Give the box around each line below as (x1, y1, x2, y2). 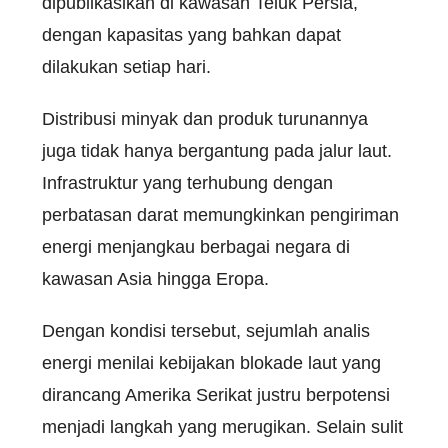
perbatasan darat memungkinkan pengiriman (42, 205, 399, 226)
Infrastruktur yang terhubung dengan (42, 173, 333, 194)
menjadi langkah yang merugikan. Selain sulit (42, 417, 403, 438)
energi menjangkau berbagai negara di (42, 237, 350, 258)
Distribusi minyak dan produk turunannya (42, 109, 368, 130)
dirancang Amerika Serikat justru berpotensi (42, 385, 390, 406)
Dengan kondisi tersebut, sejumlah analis (42, 321, 370, 342)
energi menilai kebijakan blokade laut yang (42, 353, 381, 374)
